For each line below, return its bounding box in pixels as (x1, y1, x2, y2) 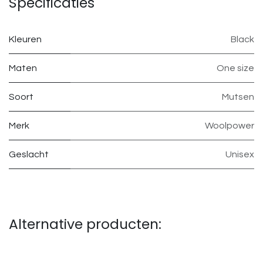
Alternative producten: (9, 214, 161, 234)
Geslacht (9, 150, 49, 160)
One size (217, 63, 254, 73)
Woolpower (205, 121, 254, 131)
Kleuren (9, 35, 42, 45)
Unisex (225, 150, 254, 160)
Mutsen (222, 92, 254, 102)
